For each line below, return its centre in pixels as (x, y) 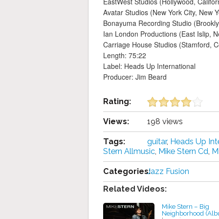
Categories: (127, 172)
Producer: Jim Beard (135, 77)
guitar (157, 142)
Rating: (117, 102)
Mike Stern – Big (186, 207)
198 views (165, 122)
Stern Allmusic (129, 152)
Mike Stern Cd (183, 152)
